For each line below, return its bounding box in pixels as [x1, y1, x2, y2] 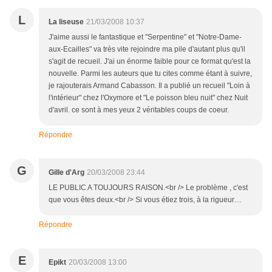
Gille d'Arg [49, 168, 84, 177]
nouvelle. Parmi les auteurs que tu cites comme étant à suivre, [49, 69, 252, 78]
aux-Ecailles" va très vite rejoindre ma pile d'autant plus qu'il [49, 44, 245, 53]
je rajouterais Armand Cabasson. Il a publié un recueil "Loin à [49, 81, 250, 90]
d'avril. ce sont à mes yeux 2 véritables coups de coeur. [49, 105, 229, 114]
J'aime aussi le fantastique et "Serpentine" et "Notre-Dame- [49, 32, 242, 41]
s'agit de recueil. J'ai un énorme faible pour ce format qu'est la [49, 56, 251, 66]
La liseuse [49, 17, 84, 26]
